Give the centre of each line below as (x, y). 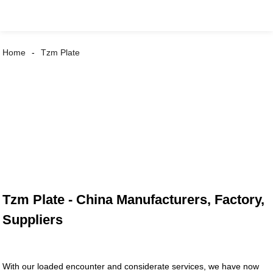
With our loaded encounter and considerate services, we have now (131, 267)
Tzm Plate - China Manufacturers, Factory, (134, 200)
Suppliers (33, 220)
